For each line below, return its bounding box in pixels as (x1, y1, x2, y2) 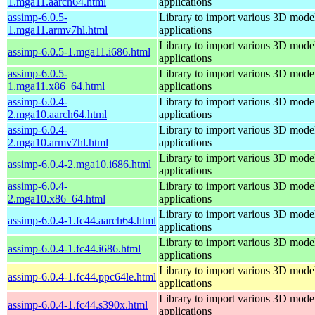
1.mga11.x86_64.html (8, 79, 105, 92)
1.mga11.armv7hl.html (8, 23, 108, 36)
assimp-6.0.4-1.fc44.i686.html (8, 242, 141, 255)
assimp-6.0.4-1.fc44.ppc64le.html (8, 270, 156, 283)
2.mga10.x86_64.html (8, 192, 105, 205)
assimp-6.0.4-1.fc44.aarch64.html (8, 214, 156, 226)
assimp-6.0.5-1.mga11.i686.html (8, 45, 150, 58)
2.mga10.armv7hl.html (8, 136, 108, 148)
